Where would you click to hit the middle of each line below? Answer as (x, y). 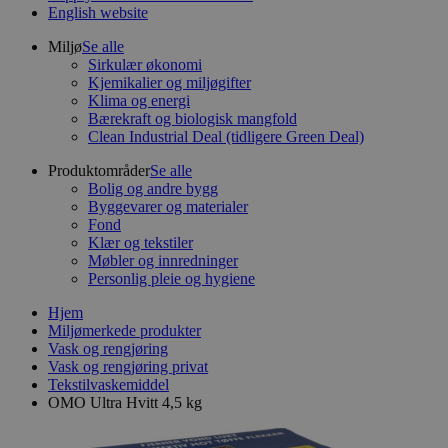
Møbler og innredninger (163, 260)
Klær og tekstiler (140, 242)
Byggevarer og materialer (168, 206)
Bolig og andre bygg (153, 188)
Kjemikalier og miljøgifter (169, 82)
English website (98, 12)
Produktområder (99, 170)
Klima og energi (139, 100)
